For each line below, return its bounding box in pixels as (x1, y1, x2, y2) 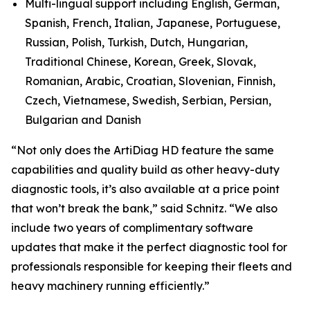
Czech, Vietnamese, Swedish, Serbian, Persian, (25, 93, 271, 107)
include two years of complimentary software (11, 221, 253, 235)
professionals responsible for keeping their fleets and (11, 259, 292, 273)
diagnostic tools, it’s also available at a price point (11, 182, 280, 196)
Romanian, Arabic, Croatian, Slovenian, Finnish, (25, 74, 275, 88)
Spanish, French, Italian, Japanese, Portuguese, (25, 16, 280, 30)
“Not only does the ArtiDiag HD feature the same (11, 143, 274, 157)
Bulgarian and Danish (25, 113, 141, 127)
